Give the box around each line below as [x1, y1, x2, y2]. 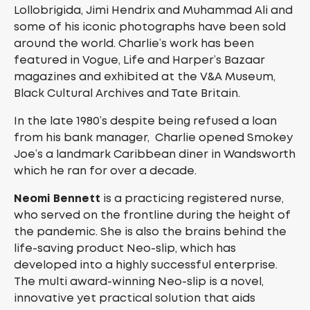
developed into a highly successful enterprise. [14, 257, 277, 273]
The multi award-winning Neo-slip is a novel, [14, 274, 264, 289]
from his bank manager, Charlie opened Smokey [14, 130, 293, 145]
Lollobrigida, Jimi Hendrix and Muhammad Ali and [14, 3, 293, 18]
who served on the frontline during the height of [14, 208, 291, 223]
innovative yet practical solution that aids [14, 291, 255, 306]
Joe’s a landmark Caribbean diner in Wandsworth [14, 147, 295, 162]
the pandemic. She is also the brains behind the [14, 224, 286, 239]
